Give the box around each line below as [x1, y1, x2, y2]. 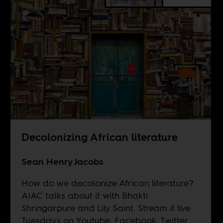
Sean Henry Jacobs [21, 155, 103, 168]
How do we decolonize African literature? [21, 176, 193, 189]
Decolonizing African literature [21, 130, 178, 145]
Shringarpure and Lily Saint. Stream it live [21, 201, 190, 214]
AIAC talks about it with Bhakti [21, 189, 148, 202]
